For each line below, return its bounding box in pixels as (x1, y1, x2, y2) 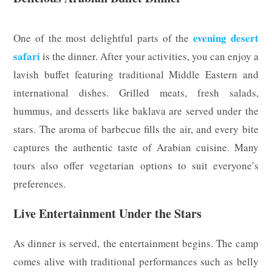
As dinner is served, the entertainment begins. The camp (13, 236, 259, 250)
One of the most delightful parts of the (13, 30, 193, 45)
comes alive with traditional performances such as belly (13, 254, 259, 268)
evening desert (192, 30, 259, 46)
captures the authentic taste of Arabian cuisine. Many (13, 140, 259, 154)
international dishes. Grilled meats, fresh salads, (13, 85, 259, 100)
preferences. (13, 176, 66, 191)
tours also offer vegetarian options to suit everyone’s (13, 158, 259, 172)
